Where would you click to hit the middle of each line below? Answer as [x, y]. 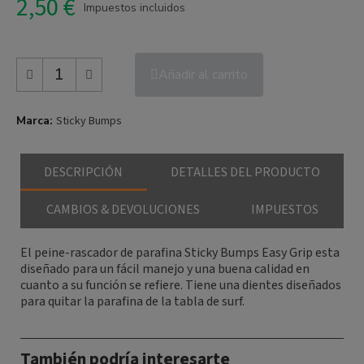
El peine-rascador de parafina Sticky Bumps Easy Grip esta [180, 253]
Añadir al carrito [203, 75]
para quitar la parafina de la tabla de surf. [132, 302]
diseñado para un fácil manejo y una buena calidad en [165, 269]
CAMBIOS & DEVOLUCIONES [123, 210]
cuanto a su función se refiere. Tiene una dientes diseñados [181, 286]
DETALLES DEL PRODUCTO [245, 173]
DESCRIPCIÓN [84, 173]
